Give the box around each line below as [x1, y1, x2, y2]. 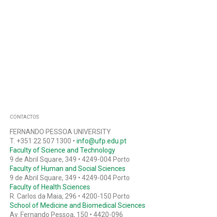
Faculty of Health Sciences [9, 183, 90, 191]
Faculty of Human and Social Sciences [9, 165, 125, 173]
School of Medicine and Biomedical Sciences [9, 201, 145, 210]
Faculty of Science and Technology [9, 146, 115, 155]
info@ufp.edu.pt [76, 137, 126, 145]
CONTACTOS [9, 114, 39, 120]
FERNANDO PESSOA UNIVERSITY [9, 128, 111, 136]
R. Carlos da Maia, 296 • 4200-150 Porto [9, 192, 130, 201]
